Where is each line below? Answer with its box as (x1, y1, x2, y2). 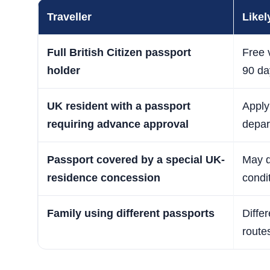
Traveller (47, 11, 92, 24)
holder (47, 64, 80, 77)
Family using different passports (47, 207, 215, 220)
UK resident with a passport (47, 100, 190, 113)
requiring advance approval (47, 118, 189, 131)
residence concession (47, 172, 160, 184)
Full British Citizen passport (47, 46, 191, 59)
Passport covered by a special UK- (47, 154, 225, 166)
